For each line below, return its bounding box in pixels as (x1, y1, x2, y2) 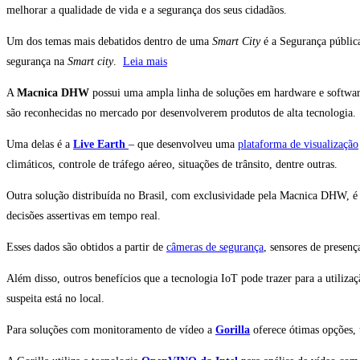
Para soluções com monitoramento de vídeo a (6, 324, 215, 337)
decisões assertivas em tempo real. (6, 210, 161, 223)
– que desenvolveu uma (129, 138, 238, 151)
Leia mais (123, 55, 167, 68)
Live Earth (73, 138, 125, 151)
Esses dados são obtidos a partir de (6, 241, 166, 254)
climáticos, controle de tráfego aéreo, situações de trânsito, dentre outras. (6, 158, 337, 171)
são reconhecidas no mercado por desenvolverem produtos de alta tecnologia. (6, 107, 356, 120)
